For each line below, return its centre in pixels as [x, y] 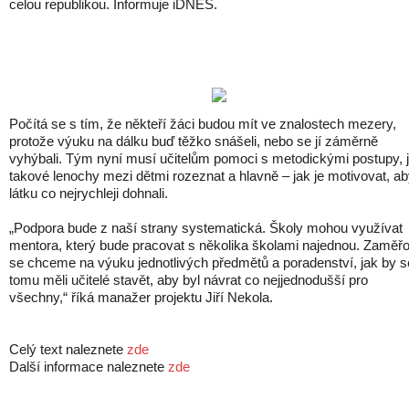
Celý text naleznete [68, 349]
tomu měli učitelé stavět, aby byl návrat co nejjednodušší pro [189, 280]
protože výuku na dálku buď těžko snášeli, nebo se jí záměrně [194, 141]
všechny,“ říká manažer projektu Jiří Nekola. [141, 297]
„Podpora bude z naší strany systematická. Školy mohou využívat [206, 228]
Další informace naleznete [89, 367]
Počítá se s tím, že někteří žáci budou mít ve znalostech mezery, [203, 124]
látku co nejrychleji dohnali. [89, 193]
